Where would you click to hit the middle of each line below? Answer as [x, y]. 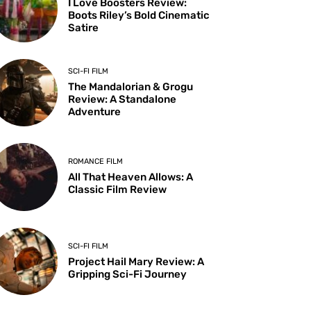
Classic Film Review [118, 190]
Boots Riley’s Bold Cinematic [139, 16]
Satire [84, 28]
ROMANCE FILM [96, 162]
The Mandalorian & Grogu [131, 87]
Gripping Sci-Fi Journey [128, 274]
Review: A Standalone [123, 100]
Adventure [95, 112]
